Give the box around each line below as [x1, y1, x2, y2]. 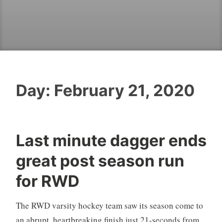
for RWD [15, 171, 79, 191]
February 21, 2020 [54, 80, 195, 100]
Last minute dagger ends [15, 130, 207, 150]
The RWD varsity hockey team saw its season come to [15, 200, 203, 212]
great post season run [15, 151, 184, 170]
